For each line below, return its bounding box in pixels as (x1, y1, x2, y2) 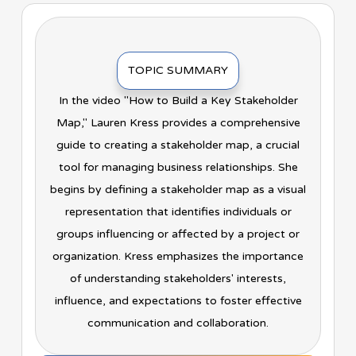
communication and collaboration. (87, 316, 269, 331)
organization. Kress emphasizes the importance (52, 250, 304, 264)
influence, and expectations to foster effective (54, 294, 302, 308)
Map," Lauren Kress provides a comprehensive (56, 116, 300, 130)
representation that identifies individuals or (64, 205, 292, 219)
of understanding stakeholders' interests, (70, 272, 286, 286)
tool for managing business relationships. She (58, 161, 298, 175)
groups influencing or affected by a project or (56, 227, 300, 242)
